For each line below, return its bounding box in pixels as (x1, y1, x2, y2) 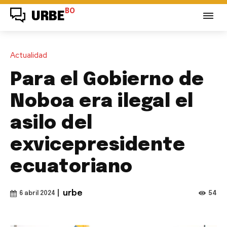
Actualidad (10, 50, 47, 60)
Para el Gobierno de (10, 70, 204, 89)
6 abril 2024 (19, 190, 55, 197)
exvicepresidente (10, 136, 185, 155)
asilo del (10, 114, 93, 133)
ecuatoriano (10, 158, 133, 176)
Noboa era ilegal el (10, 92, 194, 111)
